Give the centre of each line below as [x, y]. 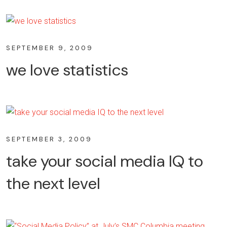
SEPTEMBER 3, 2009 [49, 139]
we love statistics [67, 70]
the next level [53, 184]
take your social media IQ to [105, 161]
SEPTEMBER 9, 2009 [50, 48]
